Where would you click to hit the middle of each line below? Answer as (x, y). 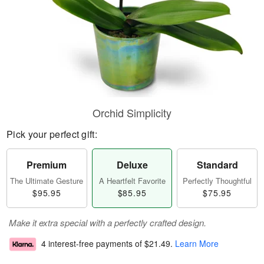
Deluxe (132, 165)
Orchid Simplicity (132, 113)
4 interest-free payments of (93, 244)
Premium (47, 165)
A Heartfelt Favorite (132, 181)
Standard (217, 165)
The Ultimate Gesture (47, 181)
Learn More (197, 244)
